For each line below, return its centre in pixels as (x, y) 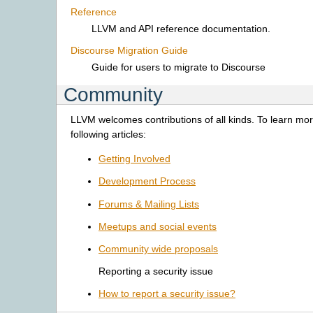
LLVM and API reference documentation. (181, 29)
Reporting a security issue (156, 271)
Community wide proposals (158, 249)
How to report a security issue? (167, 294)
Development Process (147, 181)
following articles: (108, 134)
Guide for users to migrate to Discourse (179, 67)
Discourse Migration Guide (129, 51)
